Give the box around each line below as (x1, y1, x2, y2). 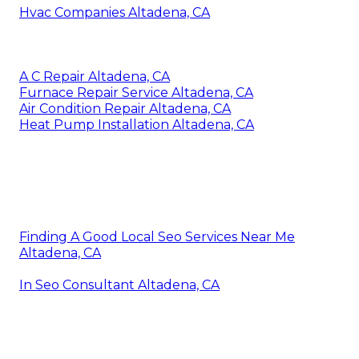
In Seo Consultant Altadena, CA (19, 276, 220, 292)
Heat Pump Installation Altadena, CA (19, 116, 254, 132)
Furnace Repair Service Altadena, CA (19, 84, 253, 100)
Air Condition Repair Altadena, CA (19, 100, 231, 116)
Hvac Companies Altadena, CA (19, 4, 210, 20)
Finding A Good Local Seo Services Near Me (19, 228, 295, 244)
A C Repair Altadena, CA (19, 68, 170, 84)
